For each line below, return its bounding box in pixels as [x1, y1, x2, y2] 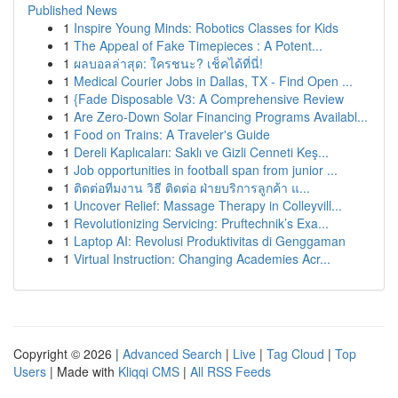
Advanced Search [123, 345, 222, 362]
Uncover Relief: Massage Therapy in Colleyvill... [74, 196, 342, 214]
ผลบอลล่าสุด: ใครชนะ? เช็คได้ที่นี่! [74, 54, 263, 72]
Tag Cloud [267, 345, 324, 362]
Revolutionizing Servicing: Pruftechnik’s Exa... [74, 214, 329, 232]
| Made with [46, 362, 118, 380]
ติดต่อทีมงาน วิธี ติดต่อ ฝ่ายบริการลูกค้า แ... [74, 179, 310, 196]
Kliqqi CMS [118, 362, 179, 380]
